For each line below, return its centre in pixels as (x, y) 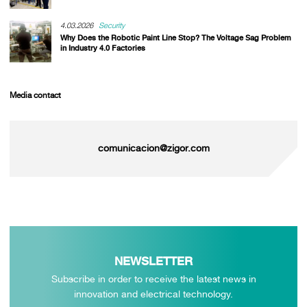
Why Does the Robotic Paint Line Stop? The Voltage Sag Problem (175, 38)
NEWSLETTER (153, 261)
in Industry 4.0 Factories (102, 48)
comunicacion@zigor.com (153, 148)
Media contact (35, 95)
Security (112, 26)
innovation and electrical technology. (153, 294)
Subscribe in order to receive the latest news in (153, 279)
